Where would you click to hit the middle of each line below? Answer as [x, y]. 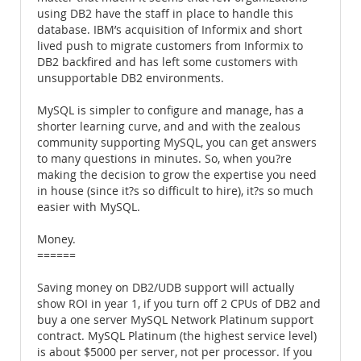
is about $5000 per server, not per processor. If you [175, 352]
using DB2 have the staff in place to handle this [165, 14]
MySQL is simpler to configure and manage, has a [170, 110]
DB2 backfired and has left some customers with [168, 62]
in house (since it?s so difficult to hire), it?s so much [175, 191]
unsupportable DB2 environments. [131, 78]
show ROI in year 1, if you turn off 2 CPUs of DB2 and [179, 304]
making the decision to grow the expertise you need [177, 175]
